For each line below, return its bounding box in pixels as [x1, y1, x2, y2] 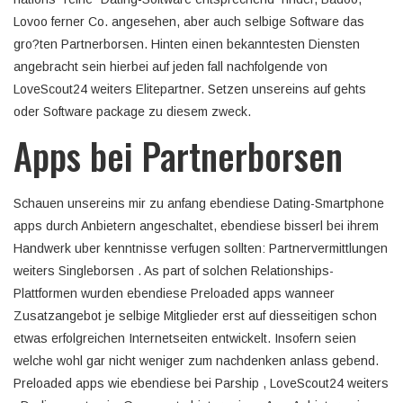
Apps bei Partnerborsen [13, 129, 343, 183]
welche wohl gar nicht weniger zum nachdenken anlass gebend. [13, 354, 379, 368]
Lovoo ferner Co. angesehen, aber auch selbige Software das [13, 14, 364, 29]
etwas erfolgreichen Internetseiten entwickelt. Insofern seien [13, 331, 356, 345]
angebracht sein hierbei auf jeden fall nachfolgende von [13, 59, 327, 74]
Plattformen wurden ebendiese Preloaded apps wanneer [13, 286, 335, 300]
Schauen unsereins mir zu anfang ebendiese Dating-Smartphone [13, 196, 384, 210]
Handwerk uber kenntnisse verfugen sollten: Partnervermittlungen [13, 241, 388, 255]
